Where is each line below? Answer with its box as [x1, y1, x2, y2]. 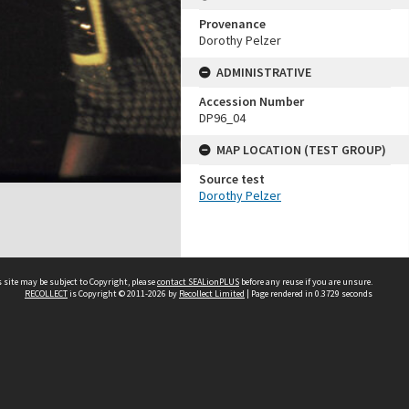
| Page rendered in [245, 288, 315, 299]
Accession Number [199, 93, 304, 110]
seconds [340, 288, 372, 299]
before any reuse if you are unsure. [239, 276, 372, 288]
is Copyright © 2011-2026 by [68, 288, 179, 299]
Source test [199, 171, 265, 187]
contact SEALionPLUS [157, 276, 239, 288]
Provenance [199, 16, 266, 32]
